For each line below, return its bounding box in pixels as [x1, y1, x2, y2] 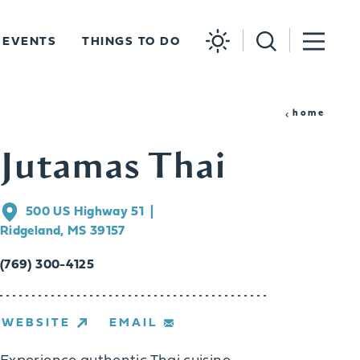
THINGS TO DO [82, 35, 180, 48]
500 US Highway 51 [25, 206, 145, 219]
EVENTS [2, 35, 56, 48]
